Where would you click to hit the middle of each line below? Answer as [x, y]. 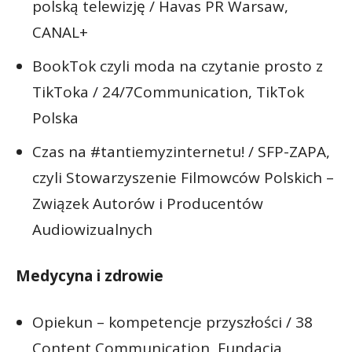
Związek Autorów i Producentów [148, 203]
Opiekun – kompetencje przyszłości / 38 [172, 322]
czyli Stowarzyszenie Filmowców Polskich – [183, 177]
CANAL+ [60, 32]
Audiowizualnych [92, 229]
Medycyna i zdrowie [90, 275]
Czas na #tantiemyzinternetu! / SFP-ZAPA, [181, 151]
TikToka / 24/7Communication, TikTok [168, 92]
